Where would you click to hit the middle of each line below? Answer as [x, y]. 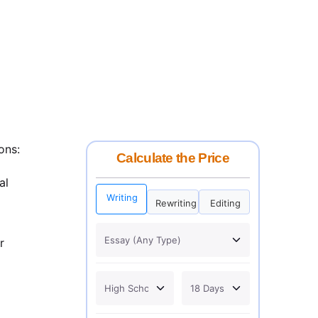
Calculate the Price [173, 158]
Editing [225, 203]
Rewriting [176, 203]
